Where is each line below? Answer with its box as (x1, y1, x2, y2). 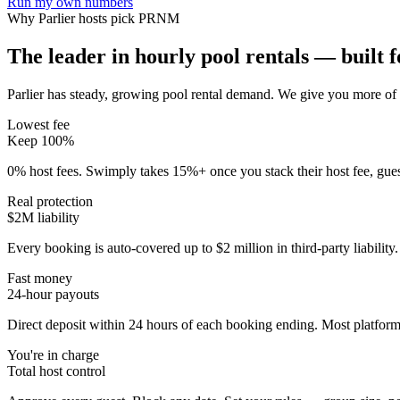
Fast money (7, 270, 72, 286)
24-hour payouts (7, 286, 99, 302)
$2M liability (7, 209, 79, 225)
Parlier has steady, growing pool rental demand (7, 86, 271, 102)
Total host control (7, 362, 105, 379)
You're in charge (7, 346, 99, 362)
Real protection (7, 193, 93, 209)
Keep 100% (7, 132, 74, 148)
